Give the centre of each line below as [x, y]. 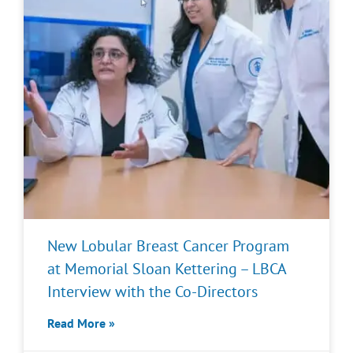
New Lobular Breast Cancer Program [168, 246]
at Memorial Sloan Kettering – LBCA [167, 269]
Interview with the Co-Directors [152, 292]
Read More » [81, 323]
